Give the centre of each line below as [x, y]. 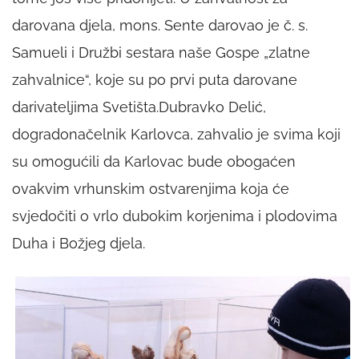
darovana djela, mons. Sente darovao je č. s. [160, 26]
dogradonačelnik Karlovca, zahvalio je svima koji [176, 135]
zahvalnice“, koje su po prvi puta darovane [155, 80]
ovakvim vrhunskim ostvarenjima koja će [151, 189]
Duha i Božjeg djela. [79, 244]
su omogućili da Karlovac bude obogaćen [154, 162]
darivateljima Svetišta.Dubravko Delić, [139, 107]
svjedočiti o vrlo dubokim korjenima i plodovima [175, 216]
